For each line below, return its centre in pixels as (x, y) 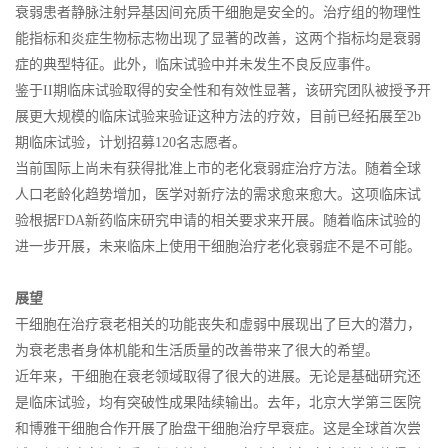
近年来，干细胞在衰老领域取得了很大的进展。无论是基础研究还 (218, 376)
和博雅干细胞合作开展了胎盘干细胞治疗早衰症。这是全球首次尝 (218, 428)
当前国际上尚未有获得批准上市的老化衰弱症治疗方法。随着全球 (218, 168)
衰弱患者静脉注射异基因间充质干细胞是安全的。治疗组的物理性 (218, 12)
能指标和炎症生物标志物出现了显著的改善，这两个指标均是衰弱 (218, 38)
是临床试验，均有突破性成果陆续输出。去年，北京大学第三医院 (218, 402)
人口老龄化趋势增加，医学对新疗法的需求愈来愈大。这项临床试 (218, 194)
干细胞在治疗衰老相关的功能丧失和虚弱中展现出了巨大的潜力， (218, 324)
